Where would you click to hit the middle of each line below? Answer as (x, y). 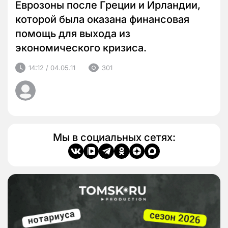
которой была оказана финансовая (102, 20)
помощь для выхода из (73, 34)
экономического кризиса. (81, 48)
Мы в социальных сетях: (114, 138)
